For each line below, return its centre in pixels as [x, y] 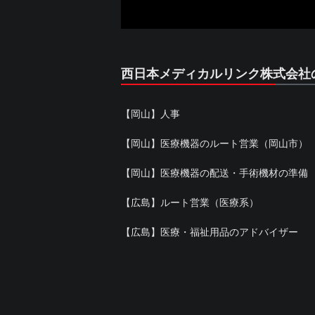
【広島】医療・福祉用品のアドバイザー [210, 232]
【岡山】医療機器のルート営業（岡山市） [214, 143]
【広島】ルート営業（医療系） [190, 202]
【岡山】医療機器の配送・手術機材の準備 [214, 173]
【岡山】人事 [150, 114]
